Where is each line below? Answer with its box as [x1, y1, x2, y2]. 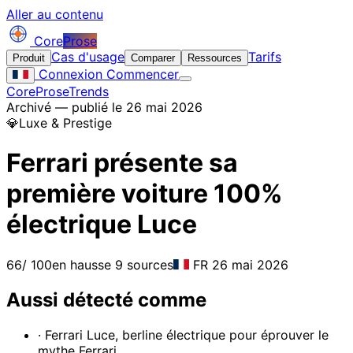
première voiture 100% [6, 178, 283, 210]
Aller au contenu [6, 6, 103, 22]
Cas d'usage [51, 49, 124, 65]
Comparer [131, 52, 175, 64]
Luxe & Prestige [19, 115, 112, 131]
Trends [69, 84, 109, 99]
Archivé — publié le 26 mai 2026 [6, 99, 203, 115]
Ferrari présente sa [6, 147, 238, 179]
